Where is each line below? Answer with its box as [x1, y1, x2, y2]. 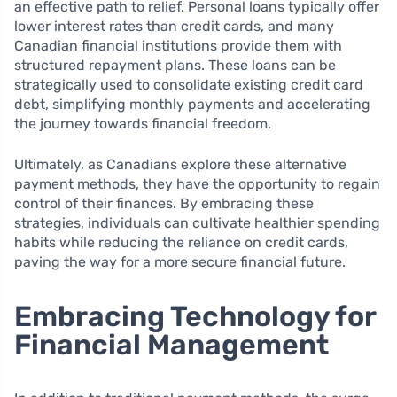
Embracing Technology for [14, 300, 376, 333]
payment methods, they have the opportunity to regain [14, 175, 380, 192]
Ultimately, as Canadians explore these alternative [14, 156, 346, 173]
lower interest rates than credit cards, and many [14, 18, 334, 35]
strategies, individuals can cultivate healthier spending [14, 214, 380, 231]
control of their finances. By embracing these [14, 195, 314, 212]
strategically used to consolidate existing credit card [14, 76, 363, 93]
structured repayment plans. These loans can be [14, 57, 336, 74]
